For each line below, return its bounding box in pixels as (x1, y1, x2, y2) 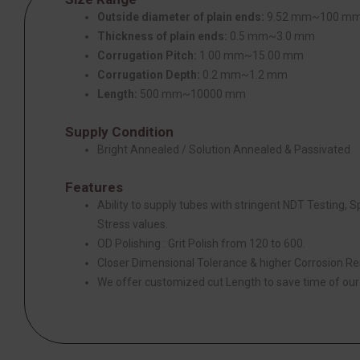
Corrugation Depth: (97, 67, 200, 81)
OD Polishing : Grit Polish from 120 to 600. (97, 236, 305, 250)
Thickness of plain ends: (97, 29, 227, 43)
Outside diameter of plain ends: (97, 10, 264, 23)
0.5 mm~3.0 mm (227, 29, 315, 43)
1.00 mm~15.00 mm (197, 48, 304, 62)
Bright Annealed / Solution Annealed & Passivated (97, 142, 350, 156)
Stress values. (97, 217, 168, 231)
